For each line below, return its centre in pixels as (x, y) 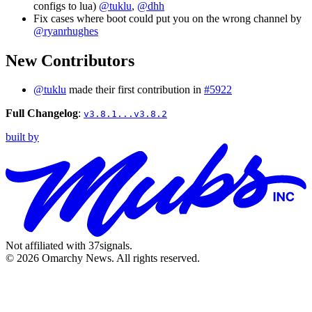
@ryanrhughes (66, 31)
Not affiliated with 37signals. (69, 246)
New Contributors (70, 60)
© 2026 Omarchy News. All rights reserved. (103, 258)
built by (22, 137)
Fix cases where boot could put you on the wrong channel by (167, 18)
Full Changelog (42, 114)
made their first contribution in (135, 90)
